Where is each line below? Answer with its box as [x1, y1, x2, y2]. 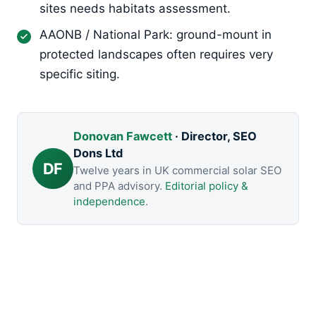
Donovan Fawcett [73, 128, 172, 143]
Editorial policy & [164, 179, 248, 193]
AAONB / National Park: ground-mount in [39, 27, 272, 42]
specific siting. [39, 66, 120, 81]
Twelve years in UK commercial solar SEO [73, 164, 281, 178]
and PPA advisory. [73, 179, 165, 193]
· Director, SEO [171, 128, 257, 143]
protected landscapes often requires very [39, 47, 273, 61]
